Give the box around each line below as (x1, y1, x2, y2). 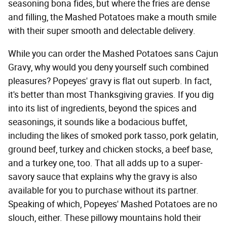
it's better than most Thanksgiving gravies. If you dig (8, 89, 214, 101)
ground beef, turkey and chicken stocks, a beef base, (8, 144, 212, 156)
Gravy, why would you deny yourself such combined (8, 62, 209, 73)
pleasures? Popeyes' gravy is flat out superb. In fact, (8, 75, 211, 87)
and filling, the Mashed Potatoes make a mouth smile (8, 12, 216, 23)
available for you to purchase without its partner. (8, 185, 199, 197)
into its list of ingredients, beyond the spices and (8, 103, 197, 115)
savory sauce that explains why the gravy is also (8, 171, 197, 183)
